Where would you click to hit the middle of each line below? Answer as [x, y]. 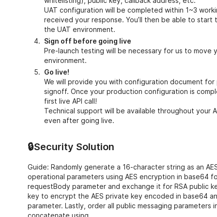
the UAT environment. [79, 29]
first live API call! [70, 101]
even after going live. [79, 120]
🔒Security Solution [71, 147]
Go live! [56, 72]
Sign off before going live [87, 41]
